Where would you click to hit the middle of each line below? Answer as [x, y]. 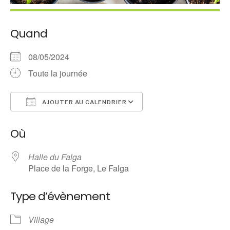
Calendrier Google [189, 120]
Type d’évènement [60, 196]
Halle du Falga [55, 157]
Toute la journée [58, 73]
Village [41, 219]
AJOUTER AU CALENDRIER [84, 102]
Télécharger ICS [58, 120]
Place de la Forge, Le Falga [79, 168]
